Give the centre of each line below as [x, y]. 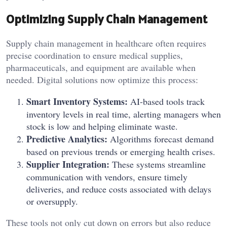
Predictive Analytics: [67, 139]
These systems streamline [158, 164]
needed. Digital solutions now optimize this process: [102, 79]
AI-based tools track [166, 101]
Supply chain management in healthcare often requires [106, 43]
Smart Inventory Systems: [77, 101]
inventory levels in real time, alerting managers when [124, 114]
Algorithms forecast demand [161, 139]
